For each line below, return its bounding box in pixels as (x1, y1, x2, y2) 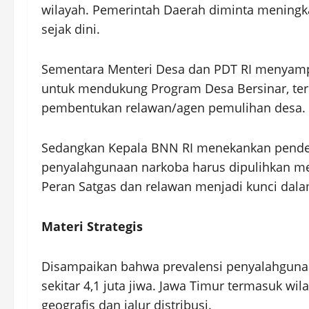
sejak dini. (41, 21, 100, 38)
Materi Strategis (41, 218, 143, 235)
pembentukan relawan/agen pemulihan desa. (41, 99, 306, 117)
